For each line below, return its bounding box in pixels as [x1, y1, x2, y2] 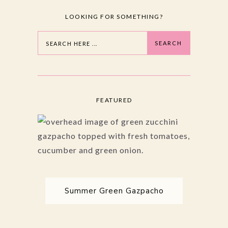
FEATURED [96, 96, 132, 104]
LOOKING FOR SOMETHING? [65, 12, 163, 20]
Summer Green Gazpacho [64, 185, 164, 196]
